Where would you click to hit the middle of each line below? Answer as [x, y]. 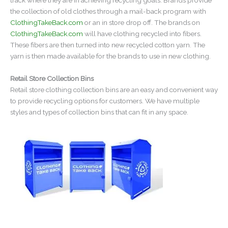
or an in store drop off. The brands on [141, 22]
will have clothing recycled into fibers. [142, 33]
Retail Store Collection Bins [52, 78]
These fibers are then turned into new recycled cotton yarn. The [108, 45]
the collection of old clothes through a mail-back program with [108, 11]
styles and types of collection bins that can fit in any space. [99, 112]
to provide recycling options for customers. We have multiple [105, 101]
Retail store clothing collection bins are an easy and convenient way [114, 89]
